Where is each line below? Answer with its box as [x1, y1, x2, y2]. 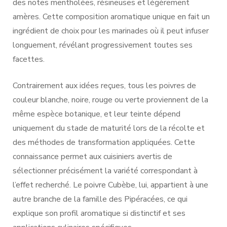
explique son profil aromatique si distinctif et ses [13, 207, 185, 219]
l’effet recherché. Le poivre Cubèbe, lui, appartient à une [13, 179, 208, 191]
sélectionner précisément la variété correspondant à [13, 165, 198, 176]
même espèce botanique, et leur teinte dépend [13, 108, 180, 120]
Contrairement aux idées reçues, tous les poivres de [13, 80, 196, 91]
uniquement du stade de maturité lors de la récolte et [13, 122, 205, 134]
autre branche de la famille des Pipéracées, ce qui [13, 193, 187, 205]
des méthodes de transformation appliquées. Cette [13, 136, 195, 148]
